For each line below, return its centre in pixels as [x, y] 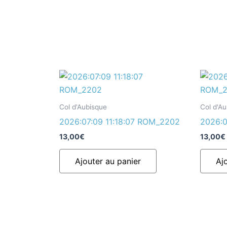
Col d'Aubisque [83, 107]
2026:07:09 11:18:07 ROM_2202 [120, 122]
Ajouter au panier [108, 161]
